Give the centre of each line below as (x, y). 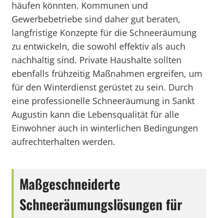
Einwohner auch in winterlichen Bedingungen (105, 128)
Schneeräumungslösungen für (101, 204)
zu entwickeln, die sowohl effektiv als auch (99, 46)
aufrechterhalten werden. (64, 142)
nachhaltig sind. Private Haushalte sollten (97, 60)
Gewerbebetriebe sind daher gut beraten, (96, 19)
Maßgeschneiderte (70, 184)
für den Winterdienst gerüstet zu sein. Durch (102, 87)
